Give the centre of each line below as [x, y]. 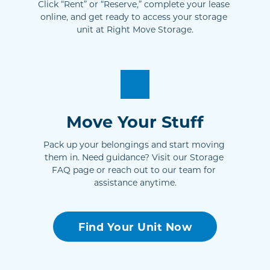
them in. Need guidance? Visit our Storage [134, 157]
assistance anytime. [135, 183]
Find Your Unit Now [135, 227]
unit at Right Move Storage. [135, 30]
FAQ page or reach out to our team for [134, 170]
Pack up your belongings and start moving [134, 145]
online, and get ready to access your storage [134, 17]
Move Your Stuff [135, 121]
